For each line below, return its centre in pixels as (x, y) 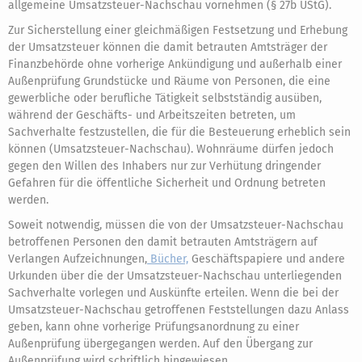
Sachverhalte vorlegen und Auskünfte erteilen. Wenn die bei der (173, 293)
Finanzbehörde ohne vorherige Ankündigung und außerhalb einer (175, 64)
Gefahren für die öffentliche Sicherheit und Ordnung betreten (167, 183)
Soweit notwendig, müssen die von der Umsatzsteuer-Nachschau (176, 225)
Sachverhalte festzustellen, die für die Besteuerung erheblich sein (179, 132)
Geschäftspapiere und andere (267, 259)
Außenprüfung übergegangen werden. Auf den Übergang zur (160, 344)
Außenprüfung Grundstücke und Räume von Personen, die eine (169, 81)
